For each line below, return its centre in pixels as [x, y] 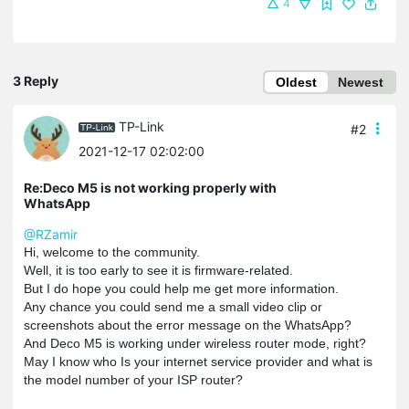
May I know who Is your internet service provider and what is [198, 361]
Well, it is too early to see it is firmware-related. [158, 270]
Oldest [296, 82]
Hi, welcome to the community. [112, 252]
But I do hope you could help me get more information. [181, 288]
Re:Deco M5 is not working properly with [150, 187]
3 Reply [36, 80]
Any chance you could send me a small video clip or [173, 306]
